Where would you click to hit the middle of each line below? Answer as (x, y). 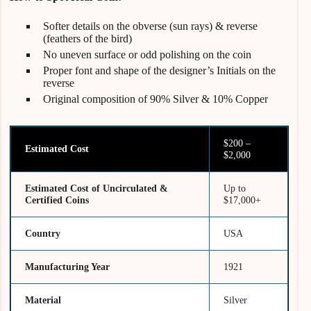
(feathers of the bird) (87, 38)
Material (43, 300)
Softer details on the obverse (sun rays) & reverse (150, 26)
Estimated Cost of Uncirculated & (97, 188)
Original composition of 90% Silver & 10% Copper (155, 99)
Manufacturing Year (68, 266)
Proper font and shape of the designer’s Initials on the (159, 70)
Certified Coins (57, 200)
